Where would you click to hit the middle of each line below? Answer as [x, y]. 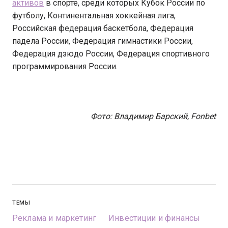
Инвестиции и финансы [154, 218]
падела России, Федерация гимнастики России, [103, 41]
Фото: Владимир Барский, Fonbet [153, 116]
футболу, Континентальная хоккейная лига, [94, 16]
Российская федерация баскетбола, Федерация [103, 28]
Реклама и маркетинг [54, 218]
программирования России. [65, 66]
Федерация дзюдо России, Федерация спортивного [111, 54]
